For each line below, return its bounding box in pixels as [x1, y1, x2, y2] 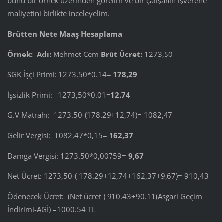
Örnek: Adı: [7, 49, 53, 59]
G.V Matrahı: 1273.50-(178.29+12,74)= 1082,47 [7, 110, 172, 120]
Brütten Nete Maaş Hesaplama [7, 29, 122, 39]
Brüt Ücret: [100, 49, 144, 59]
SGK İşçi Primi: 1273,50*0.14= [7, 69, 113, 79]
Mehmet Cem [53, 49, 101, 59]
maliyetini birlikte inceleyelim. [7, 8, 110, 19]
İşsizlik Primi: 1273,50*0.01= [7, 89, 111, 100]
